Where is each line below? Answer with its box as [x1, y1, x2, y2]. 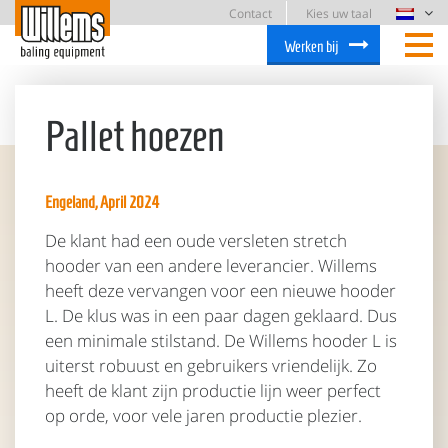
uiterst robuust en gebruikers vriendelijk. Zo [45, 353, 377, 377]
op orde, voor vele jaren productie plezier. [45, 403, 362, 427]
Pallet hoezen [45, 113, 224, 160]
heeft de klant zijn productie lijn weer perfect [45, 378, 381, 402]
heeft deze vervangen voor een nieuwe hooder [45, 278, 396, 302]
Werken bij [284, 37, 339, 55]
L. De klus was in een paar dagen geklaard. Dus [45, 303, 397, 327]
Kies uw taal [306, 5, 372, 22]
